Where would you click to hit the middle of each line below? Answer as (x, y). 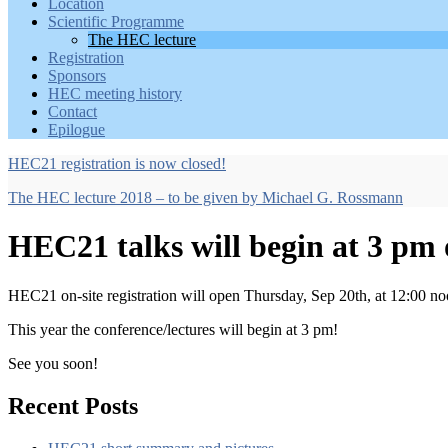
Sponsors (77, 75)
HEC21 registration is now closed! (117, 163)
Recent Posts (73, 405)
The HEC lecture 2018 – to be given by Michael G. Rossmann (205, 197)
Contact (72, 111)
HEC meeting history (115, 93)
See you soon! (53, 363)
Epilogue (76, 129)
